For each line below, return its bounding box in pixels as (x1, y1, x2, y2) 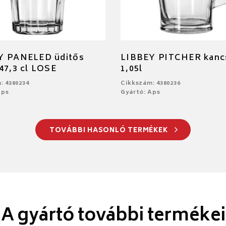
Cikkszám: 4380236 (121, 78, 181, 88)
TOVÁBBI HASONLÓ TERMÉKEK (49, 125, 170, 137)
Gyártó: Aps (121, 87, 160, 97)
